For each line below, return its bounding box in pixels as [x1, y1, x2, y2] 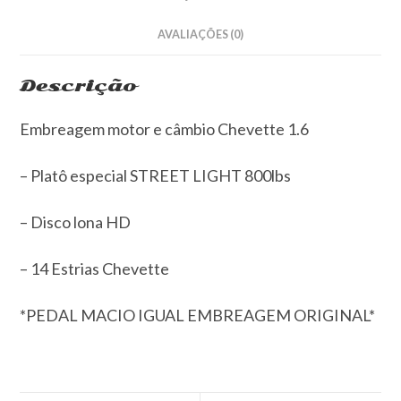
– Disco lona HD [20, 211, 132, 232]
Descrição [20, 74, 138, 96]
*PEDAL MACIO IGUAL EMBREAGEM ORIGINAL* [20, 304, 376, 325]
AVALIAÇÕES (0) [158, 27, 243, 41]
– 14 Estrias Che [20, 258, 132, 278]
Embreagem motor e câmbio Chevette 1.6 [20, 118, 310, 139]
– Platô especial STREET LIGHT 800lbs [20, 165, 292, 185]
